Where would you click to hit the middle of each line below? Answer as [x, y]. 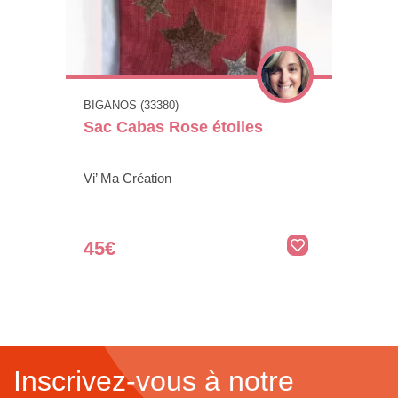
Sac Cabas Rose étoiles [173, 127]
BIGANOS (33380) [131, 106]
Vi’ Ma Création [127, 179]
